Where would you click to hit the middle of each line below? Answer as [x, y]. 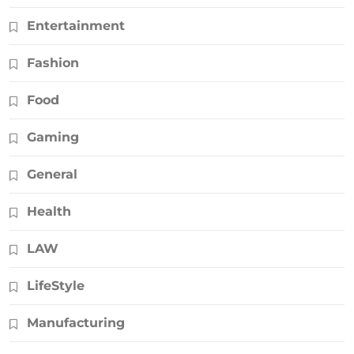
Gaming [53, 137]
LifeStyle [56, 286]
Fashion [53, 63]
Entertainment [76, 26]
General [52, 175]
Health [49, 212]
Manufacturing [76, 323]
